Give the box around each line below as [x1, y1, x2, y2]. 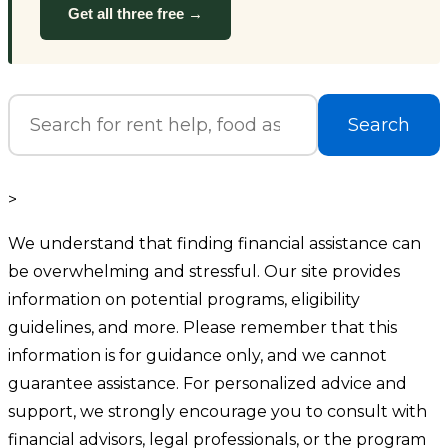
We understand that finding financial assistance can [8, 234, 421, 254]
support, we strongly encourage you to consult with [8, 402, 427, 422]
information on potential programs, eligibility [8, 290, 360, 310]
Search [348, 114, 410, 137]
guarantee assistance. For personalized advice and [8, 374, 407, 394]
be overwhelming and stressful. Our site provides [8, 262, 400, 282]
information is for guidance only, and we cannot [8, 346, 387, 366]
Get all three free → [68, 5, 203, 23]
